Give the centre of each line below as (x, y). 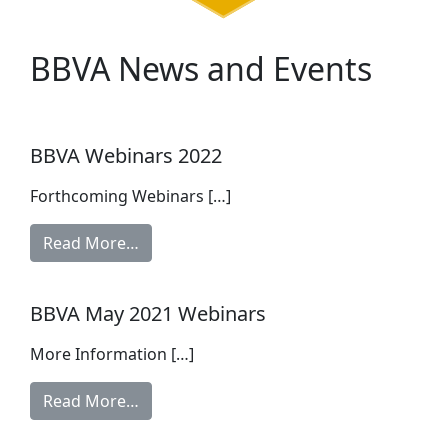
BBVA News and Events (201, 69)
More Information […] (112, 354)
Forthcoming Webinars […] (130, 196)
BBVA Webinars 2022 (126, 156)
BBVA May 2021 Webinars (148, 314)
